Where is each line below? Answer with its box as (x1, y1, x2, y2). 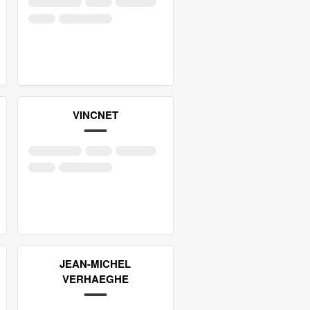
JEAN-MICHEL (60, 256, 131, 271)
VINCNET (72, 107, 118, 122)
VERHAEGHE (62, 271, 129, 286)
